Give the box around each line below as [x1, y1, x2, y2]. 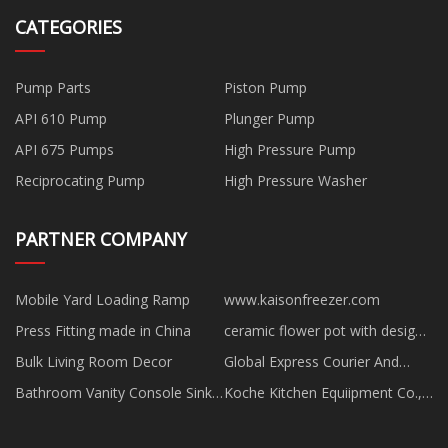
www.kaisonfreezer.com [224, 289, 380, 309]
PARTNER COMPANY [15, 226, 187, 251]
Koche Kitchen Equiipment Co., [224, 382, 422, 402]
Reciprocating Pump [15, 170, 145, 190]
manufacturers [15, 405, 110, 425]
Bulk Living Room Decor [15, 351, 172, 371]
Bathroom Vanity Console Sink [15, 382, 212, 402]
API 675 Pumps [15, 139, 114, 159]
